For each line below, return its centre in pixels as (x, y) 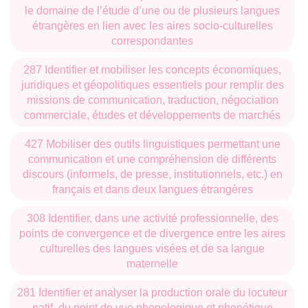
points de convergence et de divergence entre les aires (152, 233)
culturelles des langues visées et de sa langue (152, 248)
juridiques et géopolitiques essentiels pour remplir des (152, 84)
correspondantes (152, 40)
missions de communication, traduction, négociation (152, 99)
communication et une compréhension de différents (152, 158)
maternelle (152, 263)
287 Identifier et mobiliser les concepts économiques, (152, 69)
